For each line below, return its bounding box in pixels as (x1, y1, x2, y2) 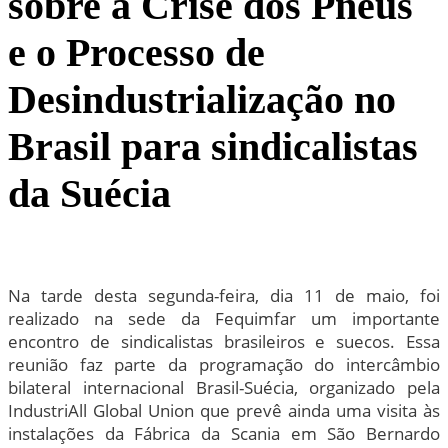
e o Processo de (8, 29, 265, 75)
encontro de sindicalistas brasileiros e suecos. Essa (8, 329, 440, 353)
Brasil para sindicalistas (8, 123, 418, 169)
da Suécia (8, 170, 171, 216)
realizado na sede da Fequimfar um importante (8, 306, 440, 330)
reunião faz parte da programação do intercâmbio (8, 352, 440, 376)
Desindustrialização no (8, 76, 396, 122)
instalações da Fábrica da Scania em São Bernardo (8, 421, 440, 445)
